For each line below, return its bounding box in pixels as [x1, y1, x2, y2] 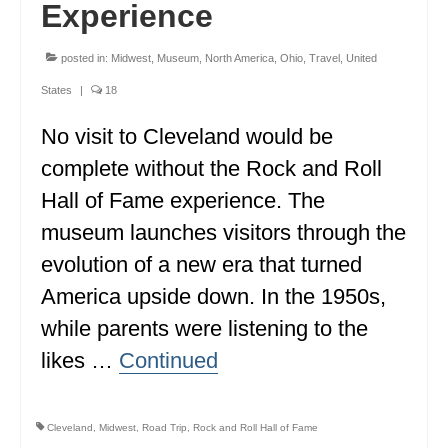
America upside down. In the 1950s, [41, 283, 386, 309]
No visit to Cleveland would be [41, 123, 333, 149]
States [41, 83, 72, 96]
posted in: [58, 51, 111, 64]
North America [205, 51, 274, 64]
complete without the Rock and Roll [41, 155, 382, 181]
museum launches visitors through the [41, 219, 406, 245]
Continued [119, 347, 218, 373]
